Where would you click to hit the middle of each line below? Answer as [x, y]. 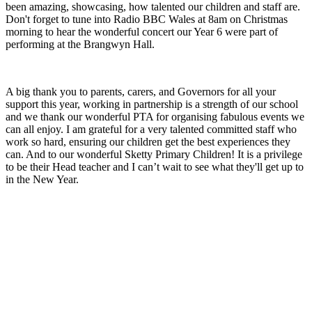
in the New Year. [42, 180]
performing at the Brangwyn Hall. [80, 45]
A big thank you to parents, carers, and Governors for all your [141, 92]
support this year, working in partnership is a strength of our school [152, 104]
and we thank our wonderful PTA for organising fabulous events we [155, 117]
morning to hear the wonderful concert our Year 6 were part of [142, 32]
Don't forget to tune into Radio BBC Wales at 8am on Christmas [147, 19]
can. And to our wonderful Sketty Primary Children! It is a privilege [154, 155]
